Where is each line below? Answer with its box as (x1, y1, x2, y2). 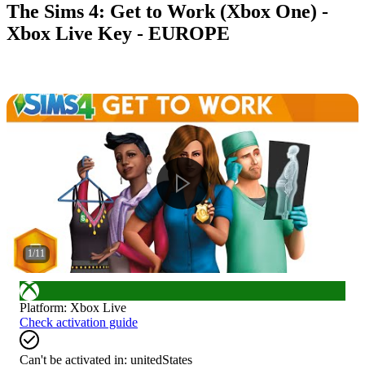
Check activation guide (20, 314, 138, 329)
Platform (20, 300, 64, 314)
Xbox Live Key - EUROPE (7, 22, 230, 44)
